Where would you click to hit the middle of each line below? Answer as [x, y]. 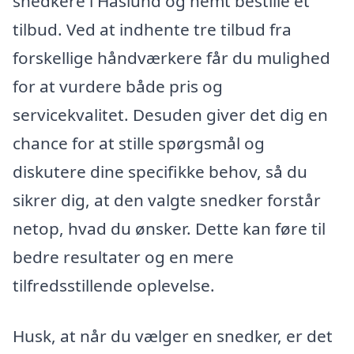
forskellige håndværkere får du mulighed [171, 58]
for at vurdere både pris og [118, 87]
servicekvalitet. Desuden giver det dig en [170, 115]
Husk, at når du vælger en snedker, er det [173, 336]
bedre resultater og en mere [123, 257]
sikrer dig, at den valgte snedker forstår [167, 200]
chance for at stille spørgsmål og [139, 143]
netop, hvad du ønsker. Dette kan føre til [169, 229]
